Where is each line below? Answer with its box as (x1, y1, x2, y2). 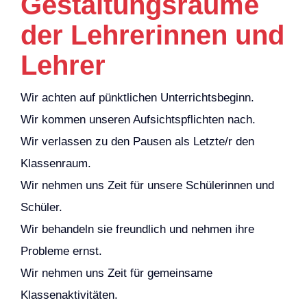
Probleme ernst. (20, 245, 102, 258)
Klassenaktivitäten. (20, 288, 118, 302)
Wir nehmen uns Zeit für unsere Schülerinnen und (20, 179, 274, 192)
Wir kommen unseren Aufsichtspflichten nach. (20, 113, 256, 126)
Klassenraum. (20, 157, 91, 170)
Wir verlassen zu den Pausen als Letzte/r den (20, 135, 254, 148)
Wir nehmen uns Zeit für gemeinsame (20, 267, 212, 280)
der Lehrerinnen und (20, 20, 284, 50)
